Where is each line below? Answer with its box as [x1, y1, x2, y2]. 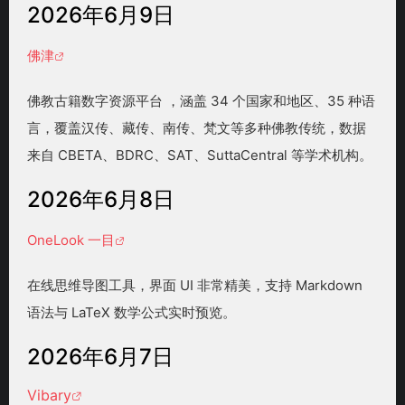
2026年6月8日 [27, 186, 174, 213]
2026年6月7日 [27, 344, 174, 371]
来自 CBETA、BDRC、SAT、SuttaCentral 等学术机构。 [27, 146, 372, 165]
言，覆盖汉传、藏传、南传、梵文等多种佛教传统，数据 [27, 119, 366, 137]
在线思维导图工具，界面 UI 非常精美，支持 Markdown [27, 277, 363, 295]
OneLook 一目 [27, 231, 115, 250]
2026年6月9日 [27, 2, 174, 29]
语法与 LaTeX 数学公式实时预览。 [27, 304, 236, 322]
